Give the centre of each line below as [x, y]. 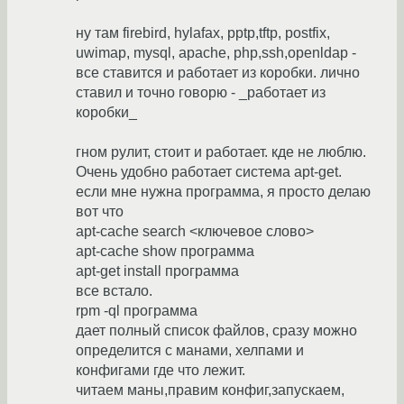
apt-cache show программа [165, 252]
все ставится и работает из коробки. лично [218, 73]
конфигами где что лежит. [161, 371]
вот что [100, 212]
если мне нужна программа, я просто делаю [223, 192]
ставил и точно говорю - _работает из [201, 93]
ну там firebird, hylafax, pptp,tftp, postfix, [203, 33]
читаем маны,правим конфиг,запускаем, [210, 390]
